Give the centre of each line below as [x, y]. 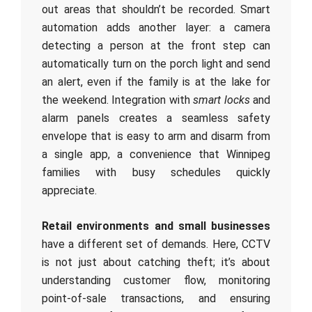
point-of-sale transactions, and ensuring [156, 298]
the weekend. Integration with [117, 100]
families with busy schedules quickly [156, 172]
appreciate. [69, 190]
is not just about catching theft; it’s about [156, 262]
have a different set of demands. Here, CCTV [156, 244]
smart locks [221, 100]
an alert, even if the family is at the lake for [156, 82]
